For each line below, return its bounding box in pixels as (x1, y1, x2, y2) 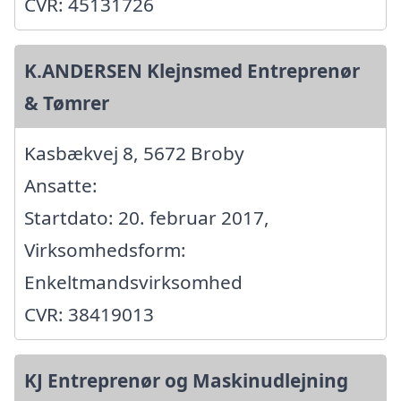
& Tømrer (24, 90, 109, 116)
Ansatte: (24, 173, 98, 199)
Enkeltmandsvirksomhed (24, 269, 243, 295)
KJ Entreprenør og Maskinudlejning (24, 368, 348, 394)
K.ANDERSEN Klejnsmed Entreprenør (24, 58, 360, 84)
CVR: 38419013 (24, 302, 154, 328)
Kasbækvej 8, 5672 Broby (24, 141, 244, 166)
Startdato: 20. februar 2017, (24, 205, 269, 231)
